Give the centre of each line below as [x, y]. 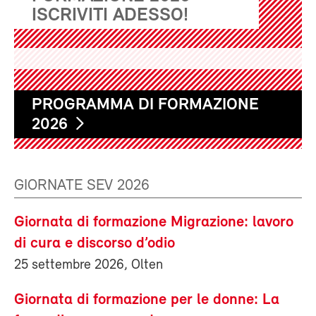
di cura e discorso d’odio [95, 244]
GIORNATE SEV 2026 [82, 186]
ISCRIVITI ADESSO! [110, 16]
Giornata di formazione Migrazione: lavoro [154, 223]
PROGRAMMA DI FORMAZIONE [145, 105]
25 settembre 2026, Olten [89, 266]
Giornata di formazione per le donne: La [147, 300]
